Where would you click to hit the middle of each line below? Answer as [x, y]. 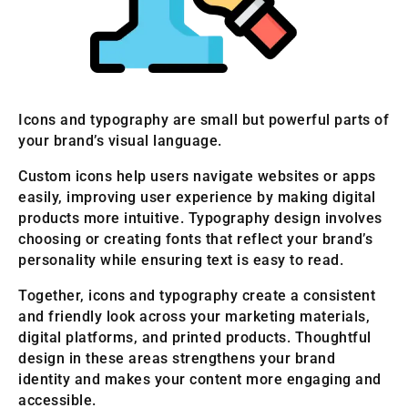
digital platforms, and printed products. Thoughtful [195, 338]
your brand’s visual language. [120, 141]
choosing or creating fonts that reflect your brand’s [195, 240]
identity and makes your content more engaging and [200, 380]
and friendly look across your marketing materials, [194, 317]
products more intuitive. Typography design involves [200, 219]
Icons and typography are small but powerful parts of [204, 120]
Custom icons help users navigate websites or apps [197, 177]
